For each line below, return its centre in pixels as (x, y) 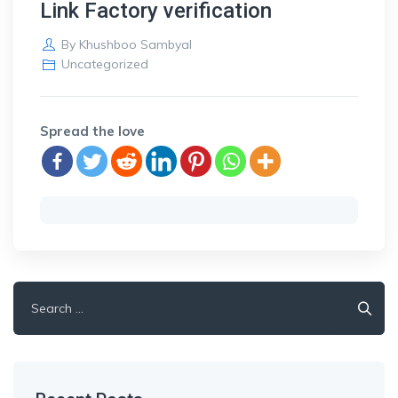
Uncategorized (104, 64)
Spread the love (92, 131)
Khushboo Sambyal (135, 44)
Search (36, 293)
